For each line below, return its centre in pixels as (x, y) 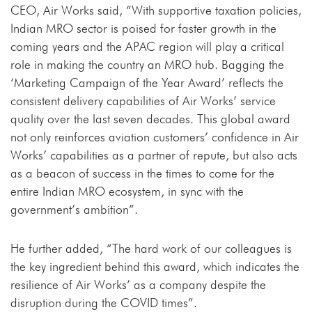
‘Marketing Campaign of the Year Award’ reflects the (147, 82)
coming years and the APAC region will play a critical (147, 46)
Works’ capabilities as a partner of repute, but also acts (154, 155)
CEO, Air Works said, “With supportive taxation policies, (156, 10)
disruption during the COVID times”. (104, 302)
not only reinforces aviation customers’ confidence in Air (155, 136)
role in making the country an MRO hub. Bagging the (147, 64)
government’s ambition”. (74, 209)
